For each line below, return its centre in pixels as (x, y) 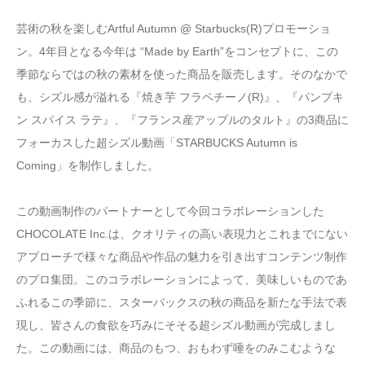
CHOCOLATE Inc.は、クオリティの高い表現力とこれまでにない (182, 233)
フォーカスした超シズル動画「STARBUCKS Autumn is (157, 142)
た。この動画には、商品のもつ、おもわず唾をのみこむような (176, 347)
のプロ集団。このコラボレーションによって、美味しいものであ (182, 279)
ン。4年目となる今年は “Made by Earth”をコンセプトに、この (177, 51)
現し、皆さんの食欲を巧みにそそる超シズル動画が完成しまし (176, 325)
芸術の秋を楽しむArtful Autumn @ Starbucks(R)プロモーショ (174, 28)
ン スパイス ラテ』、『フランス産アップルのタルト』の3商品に (182, 119)
